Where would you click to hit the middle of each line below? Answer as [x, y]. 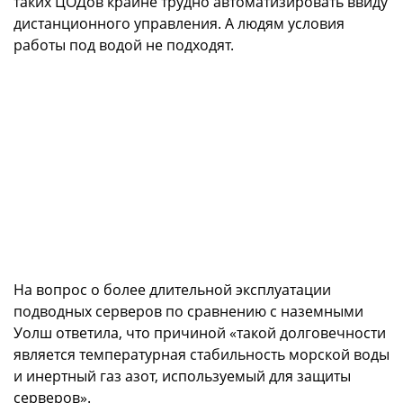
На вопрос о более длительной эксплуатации [172, 290]
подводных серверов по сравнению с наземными [188, 312]
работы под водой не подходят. [124, 45]
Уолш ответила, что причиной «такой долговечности [200, 333]
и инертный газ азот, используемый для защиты [182, 376]
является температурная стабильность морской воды [201, 355]
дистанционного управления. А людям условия [179, 24]
